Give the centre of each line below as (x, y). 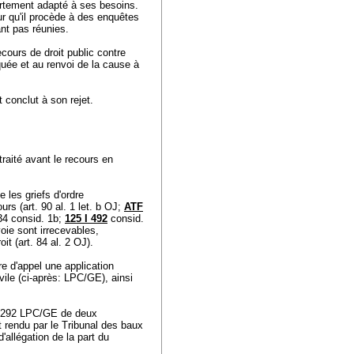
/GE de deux (68, 313)
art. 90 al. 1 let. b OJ (70, 207)
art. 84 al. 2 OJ (53, 242)
